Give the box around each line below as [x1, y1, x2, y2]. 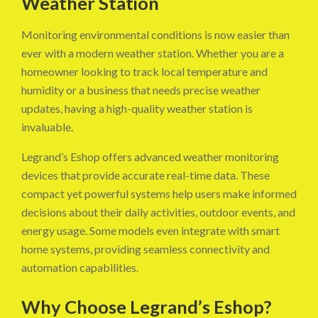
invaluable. [21, 120, 73, 134]
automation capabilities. [21, 261, 138, 275]
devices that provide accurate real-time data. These [21, 168, 270, 182]
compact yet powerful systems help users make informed [21, 187, 297, 201]
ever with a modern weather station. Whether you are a [21, 46, 284, 60]
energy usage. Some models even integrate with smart [21, 224, 280, 238]
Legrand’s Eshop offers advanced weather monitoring [21, 150, 279, 164]
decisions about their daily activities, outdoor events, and [21, 205, 295, 219]
